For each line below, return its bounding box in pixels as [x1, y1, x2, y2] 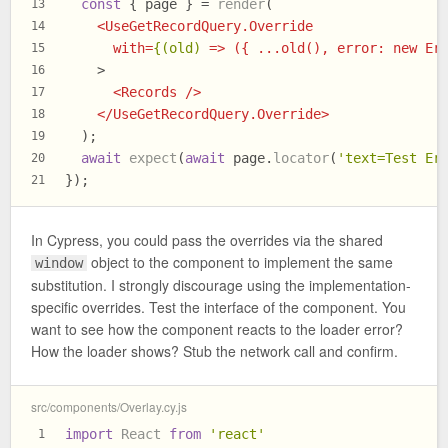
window [35, 255, 84, 272]
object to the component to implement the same [87, 252, 394, 273]
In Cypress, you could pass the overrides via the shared [31, 230, 383, 251]
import [65, 426, 113, 443]
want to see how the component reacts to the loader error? [31, 319, 403, 340]
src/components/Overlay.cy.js [31, 397, 187, 415]
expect [129, 149, 177, 166]
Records [121, 83, 177, 100]
